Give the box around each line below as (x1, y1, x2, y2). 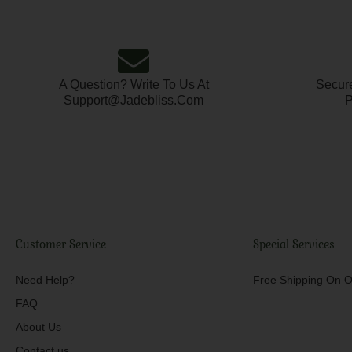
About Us (16, 321, 61, 334)
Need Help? (16, 273, 75, 287)
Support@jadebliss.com (64, 93, 203, 108)
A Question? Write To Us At (58, 78, 209, 92)
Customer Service (16, 237, 106, 252)
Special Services (252, 237, 335, 252)
